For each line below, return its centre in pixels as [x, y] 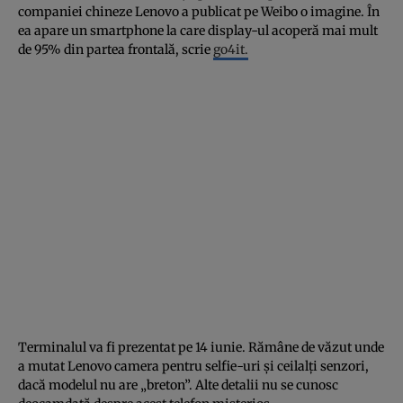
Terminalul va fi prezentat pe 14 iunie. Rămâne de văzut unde [201, 347]
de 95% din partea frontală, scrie [116, 49]
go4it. [231, 49]
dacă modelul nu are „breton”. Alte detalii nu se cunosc [178, 385]
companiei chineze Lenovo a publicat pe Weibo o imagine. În [199, 11]
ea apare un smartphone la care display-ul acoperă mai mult [198, 30]
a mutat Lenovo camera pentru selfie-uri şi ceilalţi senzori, [193, 366]
